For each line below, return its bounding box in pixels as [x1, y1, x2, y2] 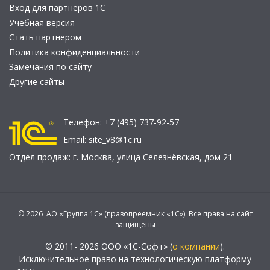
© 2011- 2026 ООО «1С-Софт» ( [45, 240, 172, 253]
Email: [63, 134, 89, 146]
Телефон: [63, 116, 104, 128]
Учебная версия [9, 16, 75, 28]
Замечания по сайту [9, 61, 92, 73]
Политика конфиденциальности [9, 46, 140, 58]
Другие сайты [9, 75, 64, 87]
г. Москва [73, 151, 112, 163]
